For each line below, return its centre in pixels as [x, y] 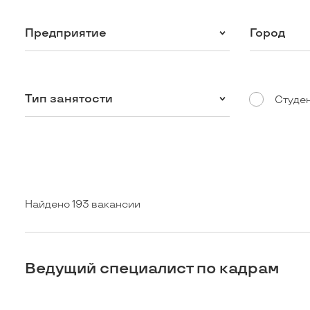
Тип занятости [69, 99]
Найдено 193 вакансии [83, 205]
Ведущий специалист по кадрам [152, 269]
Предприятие [66, 33]
